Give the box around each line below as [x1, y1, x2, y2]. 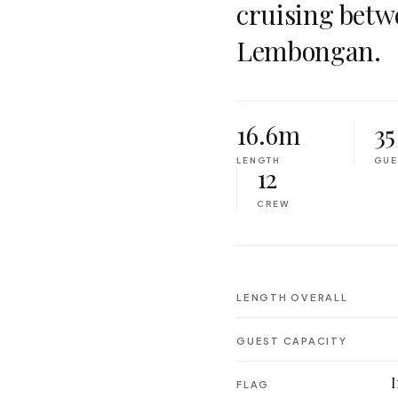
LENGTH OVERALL [236, 291, 348, 303]
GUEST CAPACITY [236, 335, 347, 346]
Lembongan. [236, 33, 381, 68]
